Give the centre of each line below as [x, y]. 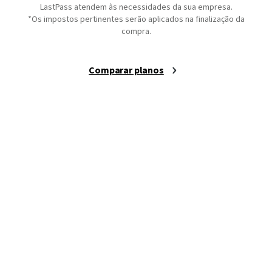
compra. [136, 32]
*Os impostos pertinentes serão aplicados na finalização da [136, 20]
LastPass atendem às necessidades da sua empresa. [136, 8]
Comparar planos [126, 71]
